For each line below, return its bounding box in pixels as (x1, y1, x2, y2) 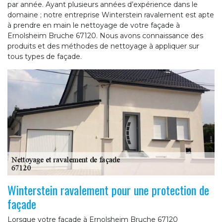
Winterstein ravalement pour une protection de (7, 181, 209, 199)
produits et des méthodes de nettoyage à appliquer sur (7, 42, 199, 51)
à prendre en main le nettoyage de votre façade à (7, 21, 180, 30)
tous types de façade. (7, 52, 82, 61)
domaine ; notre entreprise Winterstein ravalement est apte (7, 10, 214, 20)
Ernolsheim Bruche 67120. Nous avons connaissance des (7, 31, 203, 41)
